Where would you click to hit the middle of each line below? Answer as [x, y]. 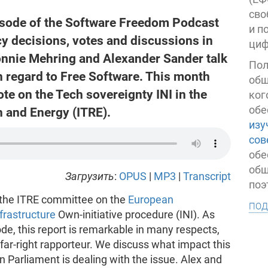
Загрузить [90, 176]
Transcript [207, 176]
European [150, 200]
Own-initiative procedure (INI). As [135, 214]
